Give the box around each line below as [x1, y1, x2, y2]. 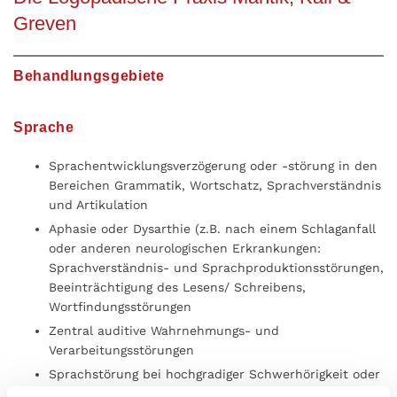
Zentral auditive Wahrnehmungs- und [49, 323, 279, 338]
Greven [13, 12, 76, 35]
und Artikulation [49, 198, 148, 212]
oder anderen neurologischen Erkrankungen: [49, 241, 321, 255]
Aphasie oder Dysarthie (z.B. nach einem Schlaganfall [49, 222, 376, 236]
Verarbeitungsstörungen [49, 343, 194, 357]
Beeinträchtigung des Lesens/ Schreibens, [49, 280, 306, 294]
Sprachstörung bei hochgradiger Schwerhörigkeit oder [49, 367, 380, 381]
